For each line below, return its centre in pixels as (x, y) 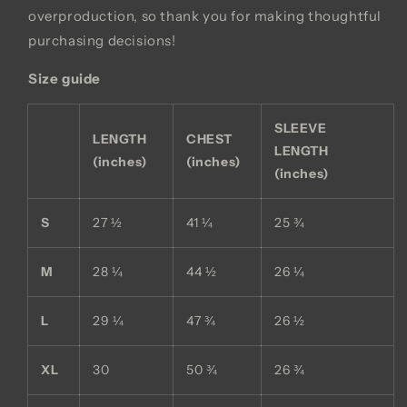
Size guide (65, 79)
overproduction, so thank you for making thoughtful (205, 16)
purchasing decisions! (102, 40)
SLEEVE (301, 128)
